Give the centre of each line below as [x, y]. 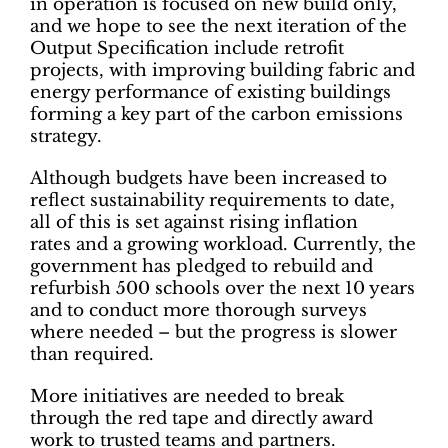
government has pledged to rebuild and [201, 266]
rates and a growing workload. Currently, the [223, 244]
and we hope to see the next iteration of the [218, 26]
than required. [92, 354]
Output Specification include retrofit [187, 48]
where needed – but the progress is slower [213, 332]
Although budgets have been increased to [208, 178]
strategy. [66, 136]
